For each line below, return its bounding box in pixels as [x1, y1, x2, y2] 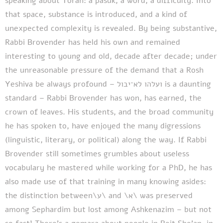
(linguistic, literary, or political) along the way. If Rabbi [5, 134, 207, 145]
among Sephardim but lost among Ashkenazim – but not [5, 204, 212, 215]
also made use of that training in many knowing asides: [5, 176, 206, 187]
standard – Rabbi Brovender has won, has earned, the [5, 92, 202, 104]
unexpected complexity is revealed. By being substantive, [5, 22, 217, 34]
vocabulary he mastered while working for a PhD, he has [5, 162, 212, 173]
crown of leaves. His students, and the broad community [5, 106, 214, 117]
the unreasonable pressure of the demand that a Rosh [5, 64, 204, 76]
